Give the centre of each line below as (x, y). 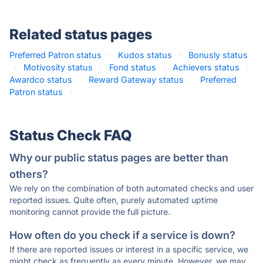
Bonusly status (218, 55)
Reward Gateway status (136, 80)
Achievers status (206, 67)
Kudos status (145, 55)
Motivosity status (58, 67)
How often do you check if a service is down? (122, 235)
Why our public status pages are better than (119, 158)
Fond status (133, 67)
